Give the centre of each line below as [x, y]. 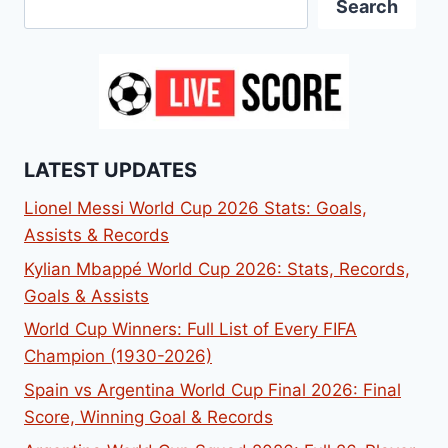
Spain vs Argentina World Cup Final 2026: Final [212, 390]
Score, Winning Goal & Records [148, 417]
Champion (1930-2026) [118, 356]
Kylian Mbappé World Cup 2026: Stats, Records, [217, 268]
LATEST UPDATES [110, 169]
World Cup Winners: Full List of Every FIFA [190, 329]
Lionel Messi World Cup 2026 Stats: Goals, [195, 207]
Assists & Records [96, 234]
